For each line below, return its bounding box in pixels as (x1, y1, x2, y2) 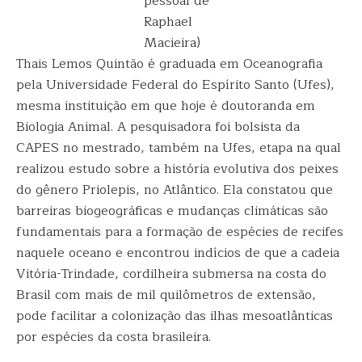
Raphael (144, 11, 192, 32)
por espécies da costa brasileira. (16, 326, 211, 347)
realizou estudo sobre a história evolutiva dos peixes (16, 158, 339, 179)
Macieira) (144, 32, 200, 53)
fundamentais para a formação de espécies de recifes (16, 221, 343, 242)
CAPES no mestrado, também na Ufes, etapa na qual (16, 137, 341, 158)
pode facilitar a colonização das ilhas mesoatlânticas (16, 305, 333, 326)
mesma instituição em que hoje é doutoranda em (16, 95, 315, 116)
